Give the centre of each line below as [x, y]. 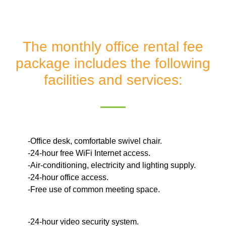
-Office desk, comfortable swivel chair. [95, 141]
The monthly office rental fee [113, 47]
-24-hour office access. [68, 178]
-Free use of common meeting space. [94, 190]
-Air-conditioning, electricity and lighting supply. [112, 165]
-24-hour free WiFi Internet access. [89, 153]
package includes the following [113, 64]
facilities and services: [113, 80]
